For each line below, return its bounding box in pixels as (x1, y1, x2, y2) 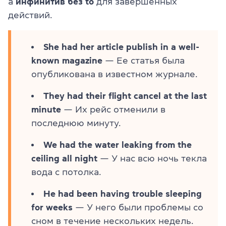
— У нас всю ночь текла (97, 153, 207, 163)
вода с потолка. (31, 167, 101, 177)
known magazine (31, 55, 102, 65)
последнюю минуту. (31, 118, 121, 128)
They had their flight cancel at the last (43, 91, 207, 100)
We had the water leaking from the (43, 140, 192, 149)
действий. (8, 10, 52, 20)
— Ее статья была (102, 55, 185, 65)
